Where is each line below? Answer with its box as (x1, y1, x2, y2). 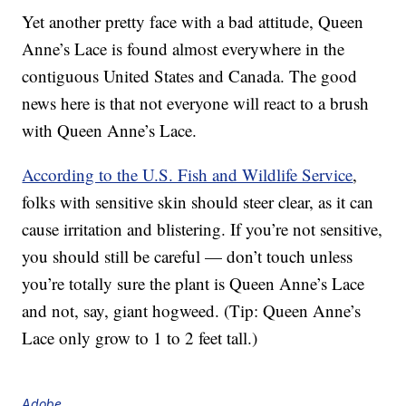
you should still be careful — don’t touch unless (22, 245, 353, 268)
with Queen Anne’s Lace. (22, 119, 198, 142)
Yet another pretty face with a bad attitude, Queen (22, 10, 364, 34)
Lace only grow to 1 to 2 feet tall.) (22, 326, 258, 350)
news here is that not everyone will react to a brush (22, 92, 370, 115)
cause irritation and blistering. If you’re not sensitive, (22, 217, 383, 241)
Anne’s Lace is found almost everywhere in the (22, 37, 345, 61)
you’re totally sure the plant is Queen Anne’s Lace (22, 272, 365, 295)
